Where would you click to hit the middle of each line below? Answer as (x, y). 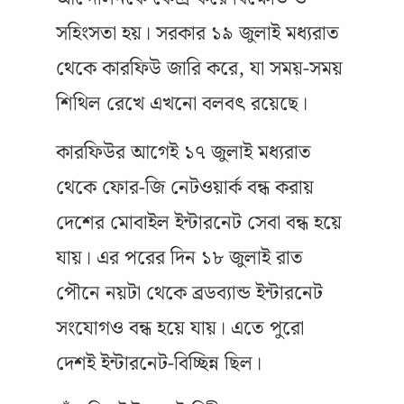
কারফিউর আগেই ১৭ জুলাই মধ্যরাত (184, 153)
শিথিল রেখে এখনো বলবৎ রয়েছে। (182, 104)
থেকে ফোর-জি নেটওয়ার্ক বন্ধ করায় (185, 188)
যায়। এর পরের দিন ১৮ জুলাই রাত (179, 258)
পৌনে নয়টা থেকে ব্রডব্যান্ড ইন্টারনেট (189, 294)
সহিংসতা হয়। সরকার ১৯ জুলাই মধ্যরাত (197, 34)
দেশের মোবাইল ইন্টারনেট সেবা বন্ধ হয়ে (199, 223)
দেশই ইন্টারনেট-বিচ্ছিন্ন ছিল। (159, 364)
